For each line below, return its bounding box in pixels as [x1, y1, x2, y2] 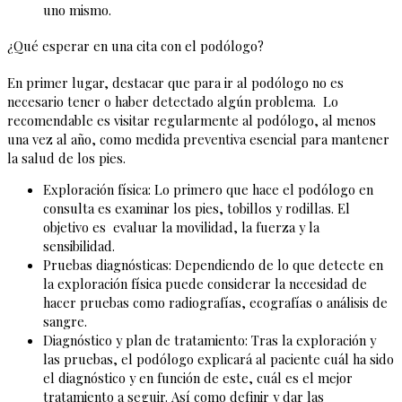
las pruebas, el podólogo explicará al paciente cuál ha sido [43, 350, 394, 369]
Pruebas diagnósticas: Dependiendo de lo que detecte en [43, 256, 383, 275]
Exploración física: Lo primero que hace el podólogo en [43, 180, 373, 199]
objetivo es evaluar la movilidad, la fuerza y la [43, 218, 319, 237]
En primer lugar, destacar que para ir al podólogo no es [7, 73, 344, 92]
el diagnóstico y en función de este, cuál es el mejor [43, 369, 353, 388]
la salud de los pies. [7, 148, 126, 167]
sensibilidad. [43, 237, 118, 256]
